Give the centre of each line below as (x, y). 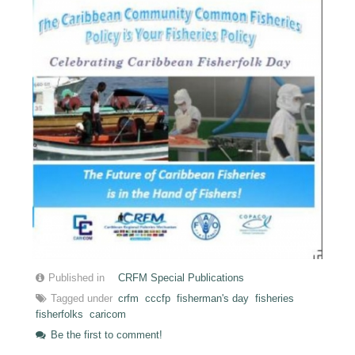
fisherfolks (60, 314)
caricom (108, 314)
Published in (77, 278)
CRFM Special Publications (181, 278)
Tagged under (82, 298)
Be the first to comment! (105, 335)
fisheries (275, 298)
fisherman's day (213, 298)
